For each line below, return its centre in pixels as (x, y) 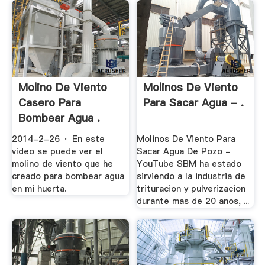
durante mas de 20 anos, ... (193, 201)
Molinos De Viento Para (186, 139)
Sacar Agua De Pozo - (184, 152)
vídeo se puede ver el (57, 152)
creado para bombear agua (68, 177)
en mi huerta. (39, 189)
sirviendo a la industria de (191, 177)
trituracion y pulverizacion (191, 189)
